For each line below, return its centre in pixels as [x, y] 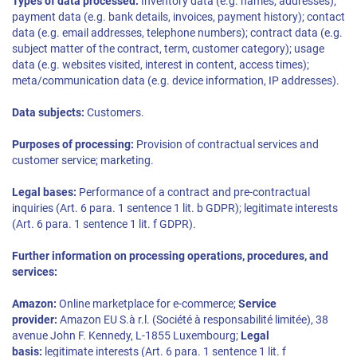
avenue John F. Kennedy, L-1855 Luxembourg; [126, 336]
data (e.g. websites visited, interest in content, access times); [161, 65]
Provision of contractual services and [226, 145]
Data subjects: [48, 113]
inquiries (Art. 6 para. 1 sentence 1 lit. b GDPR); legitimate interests [175, 208]
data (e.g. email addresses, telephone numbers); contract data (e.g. [177, 33]
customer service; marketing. [83, 161]
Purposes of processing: [73, 145]
